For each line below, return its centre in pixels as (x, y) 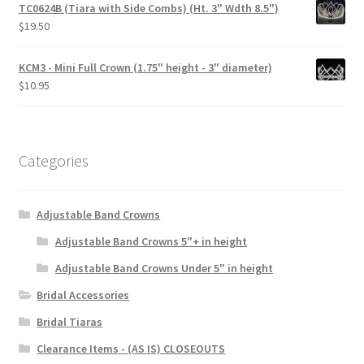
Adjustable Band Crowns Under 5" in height (164, 269)
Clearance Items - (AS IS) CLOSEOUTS (131, 349)
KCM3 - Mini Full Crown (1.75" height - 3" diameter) (145, 67)
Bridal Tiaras (70, 322)
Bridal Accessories (83, 295)
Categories (53, 161)
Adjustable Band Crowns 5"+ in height (151, 242)
